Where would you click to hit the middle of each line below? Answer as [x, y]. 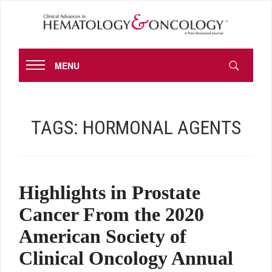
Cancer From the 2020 [111, 215]
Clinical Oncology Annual [126, 258]
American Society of [103, 236]
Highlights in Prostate [110, 193]
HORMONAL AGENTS [162, 128]
